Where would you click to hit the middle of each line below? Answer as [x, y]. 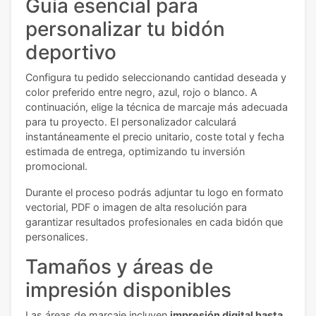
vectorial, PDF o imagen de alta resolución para [136, 207]
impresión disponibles [128, 290]
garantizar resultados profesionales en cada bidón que [154, 221]
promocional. [56, 166]
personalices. [57, 236]
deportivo [71, 52]
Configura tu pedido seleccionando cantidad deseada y [156, 77]
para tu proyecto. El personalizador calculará [131, 121]
